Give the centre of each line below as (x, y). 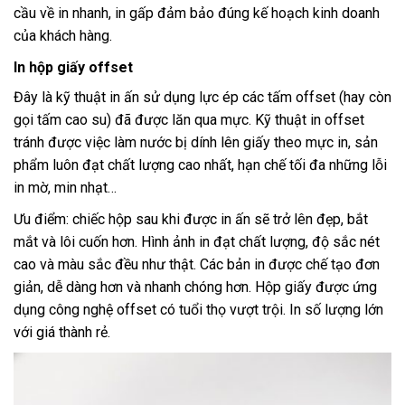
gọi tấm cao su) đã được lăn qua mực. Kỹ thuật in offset (189, 119)
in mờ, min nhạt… (65, 187)
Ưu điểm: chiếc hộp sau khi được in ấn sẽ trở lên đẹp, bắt (191, 219)
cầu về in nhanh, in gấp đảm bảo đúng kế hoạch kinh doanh (197, 13)
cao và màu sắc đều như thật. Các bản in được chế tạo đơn (197, 264)
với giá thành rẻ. (62, 332)
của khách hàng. (65, 35)
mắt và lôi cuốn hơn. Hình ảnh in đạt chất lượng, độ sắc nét (197, 241)
